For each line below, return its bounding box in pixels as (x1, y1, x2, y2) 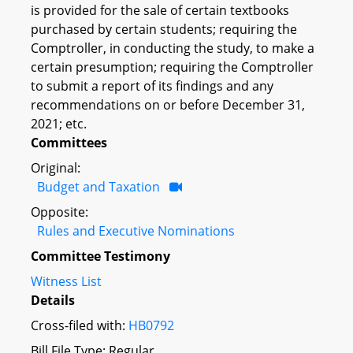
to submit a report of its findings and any (31, 76, 273, 95)
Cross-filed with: (31, 316, 128, 334)
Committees (31, 133, 107, 151)
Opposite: (31, 203, 88, 221)
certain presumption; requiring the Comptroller (31, 58, 314, 76)
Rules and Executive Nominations (37, 221, 235, 240)
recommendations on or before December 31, (31, 95, 305, 113)
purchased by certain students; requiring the (31, 20, 297, 38)
